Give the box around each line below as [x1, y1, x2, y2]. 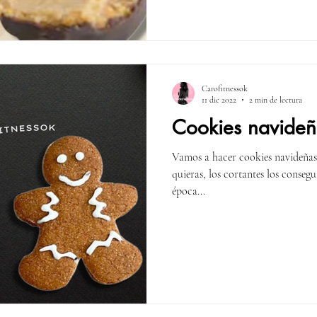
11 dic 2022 [202, 95, 236, 105]
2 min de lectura [249, 95, 302, 105]
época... [172, 183, 205, 198]
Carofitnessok [202, 83, 248, 93]
